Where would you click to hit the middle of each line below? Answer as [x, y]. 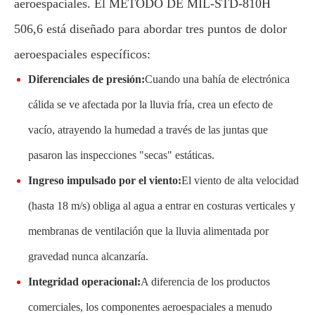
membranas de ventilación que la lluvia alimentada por [148, 231]
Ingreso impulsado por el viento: [105, 180]
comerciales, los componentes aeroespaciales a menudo [150, 307]
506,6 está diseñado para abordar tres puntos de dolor [150, 29]
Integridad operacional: [84, 282]
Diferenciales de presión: [86, 79]
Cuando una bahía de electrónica [217, 79]
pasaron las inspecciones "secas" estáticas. [121, 155]
